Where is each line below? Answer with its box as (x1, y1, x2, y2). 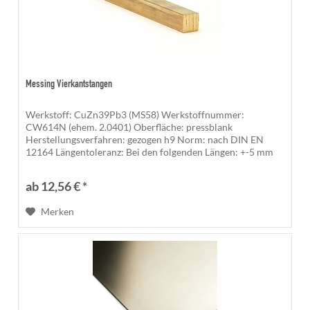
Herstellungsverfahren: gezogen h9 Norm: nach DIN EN (26, 133, 264, 145)
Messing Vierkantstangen (26, 78, 113, 90)
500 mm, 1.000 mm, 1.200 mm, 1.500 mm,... (26, 158, 211, 170)
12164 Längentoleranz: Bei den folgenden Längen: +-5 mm (26, 145, 274, 158)
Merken (41, 205, 75, 217)
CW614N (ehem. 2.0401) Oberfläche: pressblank (26, 120, 233, 133)
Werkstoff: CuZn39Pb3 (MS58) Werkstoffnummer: (26, 108, 245, 120)
